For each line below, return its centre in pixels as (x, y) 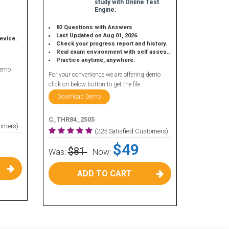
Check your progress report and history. (111, 44)
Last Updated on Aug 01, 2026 (96, 36)
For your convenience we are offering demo (104, 75)
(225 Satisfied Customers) (131, 131)
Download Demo (79, 97)
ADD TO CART (105, 174)
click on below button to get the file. (95, 84)
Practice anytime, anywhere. (95, 60)
